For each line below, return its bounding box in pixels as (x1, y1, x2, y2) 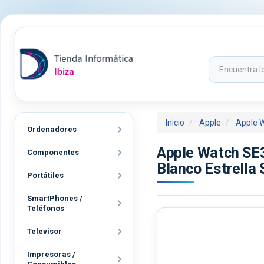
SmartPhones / (27, 194, 82, 203)
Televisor (27, 227, 62, 236)
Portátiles (27, 171, 64, 180)
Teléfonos (27, 204, 64, 213)
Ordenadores (27, 125, 77, 134)
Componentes (27, 148, 79, 157)
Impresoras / (27, 250, 75, 259)
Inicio (166, 118, 184, 127)
